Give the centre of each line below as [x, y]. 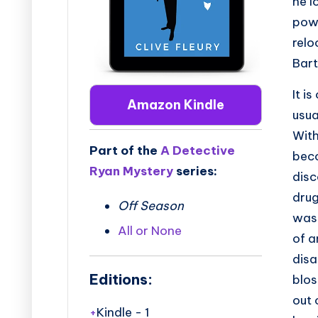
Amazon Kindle [176, 105]
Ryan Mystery [131, 171]
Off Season [151, 205]
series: [195, 171]
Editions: [121, 280]
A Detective [198, 150]
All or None [150, 231]
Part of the [125, 150]
